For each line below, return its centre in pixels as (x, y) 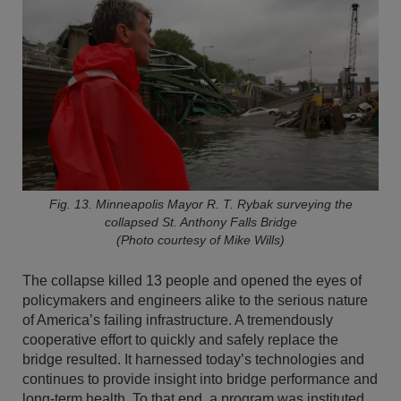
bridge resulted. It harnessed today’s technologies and (193, 360)
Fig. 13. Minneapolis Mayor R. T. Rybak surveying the (200, 205)
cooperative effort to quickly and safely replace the (180, 340)
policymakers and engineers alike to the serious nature (195, 301)
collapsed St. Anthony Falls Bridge (200, 222)
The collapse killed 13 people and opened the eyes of (192, 281)
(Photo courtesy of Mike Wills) (200, 240)
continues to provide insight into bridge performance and (200, 380)
